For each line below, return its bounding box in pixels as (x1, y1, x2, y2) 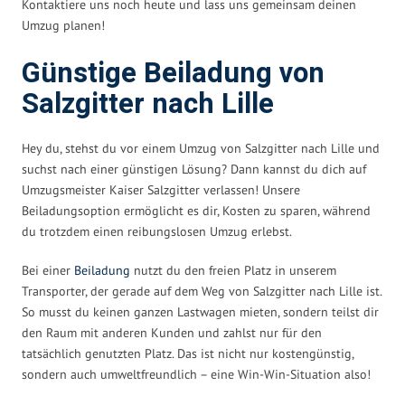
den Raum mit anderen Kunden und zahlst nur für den (22, 324, 322, 341)
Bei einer (22, 261, 74, 278)
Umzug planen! (22, 16, 105, 33)
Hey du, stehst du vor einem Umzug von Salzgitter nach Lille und (22, 139, 380, 156)
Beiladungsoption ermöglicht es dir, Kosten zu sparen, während (22, 202, 371, 219)
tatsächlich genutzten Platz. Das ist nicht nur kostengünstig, (22, 344, 353, 362)
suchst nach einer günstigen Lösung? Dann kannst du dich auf (22, 160, 366, 177)
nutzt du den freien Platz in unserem (130, 261, 336, 278)
